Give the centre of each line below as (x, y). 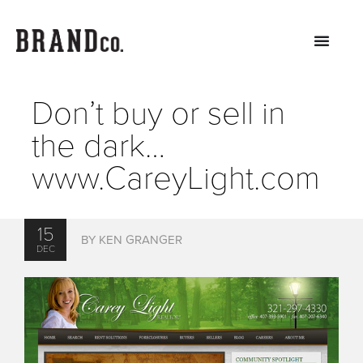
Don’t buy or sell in (158, 113)
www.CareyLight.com (175, 178)
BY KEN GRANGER (132, 240)
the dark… (98, 146)
